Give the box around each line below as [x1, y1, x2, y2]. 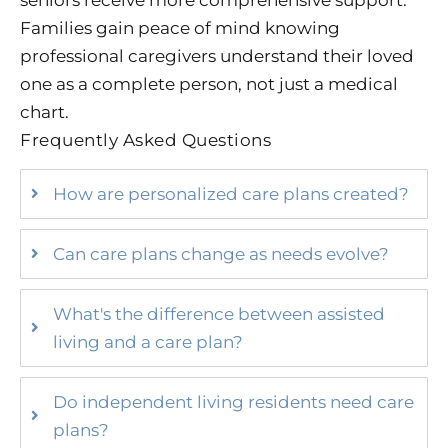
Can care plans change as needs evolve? [53, 243, 389, 264]
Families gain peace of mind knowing [20, 17, 340, 38]
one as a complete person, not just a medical [20, 73, 398, 94]
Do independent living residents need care [53, 391, 414, 412]
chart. [20, 101, 69, 122]
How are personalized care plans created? [53, 183, 409, 204]
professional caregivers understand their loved [20, 45, 414, 66]
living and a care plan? [53, 331, 243, 352]
